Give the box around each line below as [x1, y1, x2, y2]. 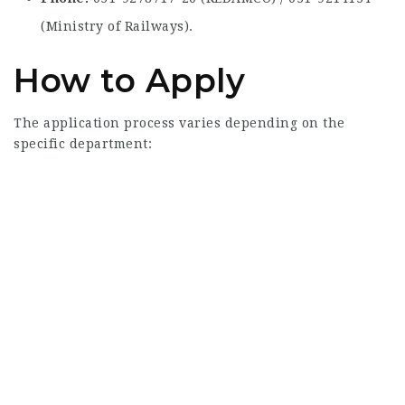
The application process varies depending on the [14, 116, 345, 130]
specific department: [14, 137, 152, 151]
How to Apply [14, 61, 245, 100]
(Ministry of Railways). [41, 19, 193, 33]
